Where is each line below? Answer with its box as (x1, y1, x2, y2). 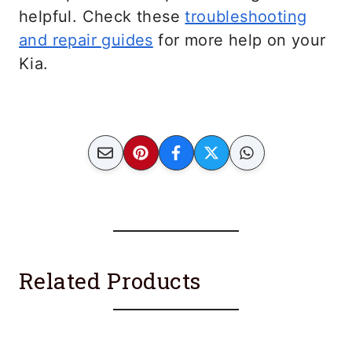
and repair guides (19, 30, 153, 49)
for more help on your (152, 30, 326, 49)
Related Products (19, 266, 201, 295)
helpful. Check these (19, 6, 185, 26)
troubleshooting (185, 6, 307, 26)
